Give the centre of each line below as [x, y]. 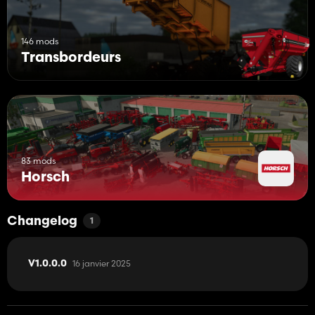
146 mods [40, 41]
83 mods [38, 160]
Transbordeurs [71, 58]
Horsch [45, 178]
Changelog [42, 221]
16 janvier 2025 [102, 263]
